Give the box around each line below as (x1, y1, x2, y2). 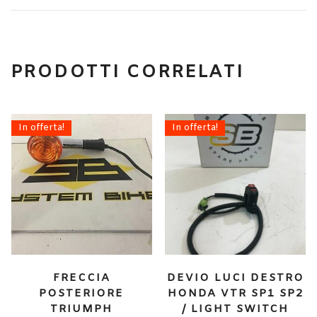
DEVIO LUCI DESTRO (166, 271, 304, 286)
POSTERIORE (39, 287, 125, 301)
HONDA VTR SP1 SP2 (167, 287, 304, 301)
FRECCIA (52, 271, 110, 286)
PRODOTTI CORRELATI (11, 61, 243, 84)
